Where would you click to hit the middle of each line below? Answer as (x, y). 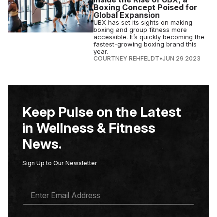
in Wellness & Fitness (89, 128)
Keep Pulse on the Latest (102, 112)
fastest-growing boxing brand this (145, 44)
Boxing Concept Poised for (146, 7)
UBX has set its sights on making (143, 22)
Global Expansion (127, 15)
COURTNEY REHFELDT (127, 58)
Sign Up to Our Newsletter (60, 163)
